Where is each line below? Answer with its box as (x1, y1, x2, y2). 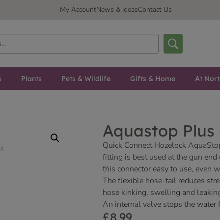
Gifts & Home (130, 74, 175, 83)
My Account (60, 5, 96, 14)
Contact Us (138, 5, 172, 14)
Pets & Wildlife (61, 74, 110, 83)
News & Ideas (96, 5, 138, 14)
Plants (21, 74, 42, 83)
